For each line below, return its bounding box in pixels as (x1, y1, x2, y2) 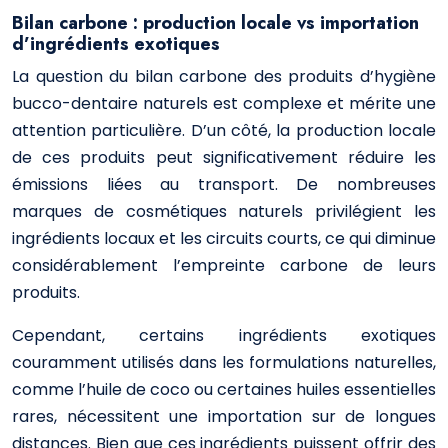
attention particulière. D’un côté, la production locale (12, 119, 436, 142)
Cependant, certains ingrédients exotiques (12, 324, 436, 347)
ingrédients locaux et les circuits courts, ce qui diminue (12, 227, 436, 250)
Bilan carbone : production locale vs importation (12, 10, 419, 36)
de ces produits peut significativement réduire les (12, 146, 436, 169)
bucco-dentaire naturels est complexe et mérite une (12, 92, 436, 115)
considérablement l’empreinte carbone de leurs (12, 254, 436, 277)
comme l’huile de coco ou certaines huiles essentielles (12, 378, 436, 401)
